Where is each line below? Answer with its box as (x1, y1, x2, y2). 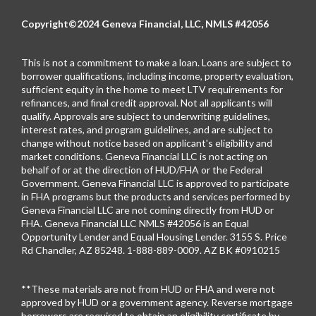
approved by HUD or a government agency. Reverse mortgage (21, 296, 293, 309)
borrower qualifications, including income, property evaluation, (21, 70, 293, 83)
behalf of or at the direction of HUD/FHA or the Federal (21, 164, 262, 176)
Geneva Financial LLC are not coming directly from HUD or (21, 204, 274, 217)
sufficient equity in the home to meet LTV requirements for (21, 83, 283, 96)
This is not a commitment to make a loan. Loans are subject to (21, 56, 291, 69)
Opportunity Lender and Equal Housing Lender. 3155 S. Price (21, 231, 287, 243)
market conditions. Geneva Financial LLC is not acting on (21, 150, 267, 163)
